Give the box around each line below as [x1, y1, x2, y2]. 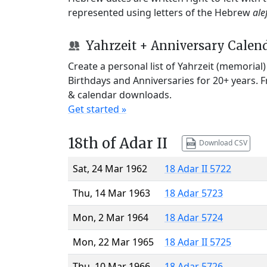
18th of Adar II [68, 133, 167, 153]
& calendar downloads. [68, 88, 172, 101]
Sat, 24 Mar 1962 [73, 162, 147, 175]
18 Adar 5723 [164, 186, 223, 200]
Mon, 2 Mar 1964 [73, 210, 148, 224]
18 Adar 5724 [164, 210, 223, 224]
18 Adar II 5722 [164, 162, 231, 175]
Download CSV [197, 137, 247, 148]
